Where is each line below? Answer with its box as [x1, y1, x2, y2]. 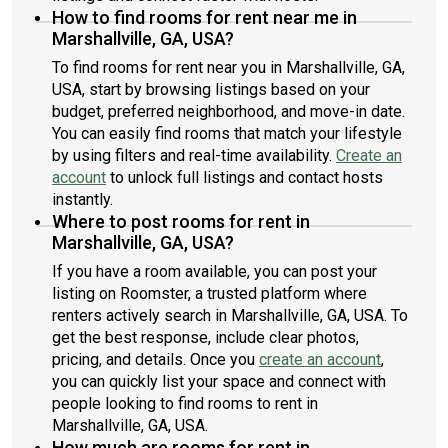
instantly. [52, 190, 113, 209]
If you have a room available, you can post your [52, 262, 377, 281]
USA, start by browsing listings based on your [52, 80, 370, 99]
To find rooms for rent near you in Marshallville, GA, [52, 58, 405, 77]
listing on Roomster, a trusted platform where [52, 284, 367, 303]
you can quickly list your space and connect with [52, 372, 386, 391]
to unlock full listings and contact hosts [106, 168, 383, 187]
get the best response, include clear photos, [52, 328, 359, 347]
